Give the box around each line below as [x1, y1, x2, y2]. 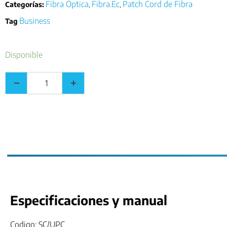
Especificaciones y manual [10, 192, 167, 208]
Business [19, 16, 50, 26]
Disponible [5, 50, 43, 60]
